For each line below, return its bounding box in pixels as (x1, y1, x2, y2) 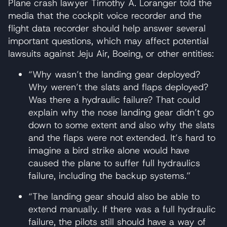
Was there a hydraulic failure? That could (28, 93, 200, 106)
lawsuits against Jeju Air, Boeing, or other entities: (8, 47, 214, 60)
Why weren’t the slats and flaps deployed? (28, 81, 208, 93)
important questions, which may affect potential (8, 34, 209, 47)
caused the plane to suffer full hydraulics (28, 157, 200, 169)
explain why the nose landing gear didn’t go (28, 106, 214, 119)
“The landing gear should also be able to (28, 190, 200, 203)
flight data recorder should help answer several (8, 22, 206, 34)
